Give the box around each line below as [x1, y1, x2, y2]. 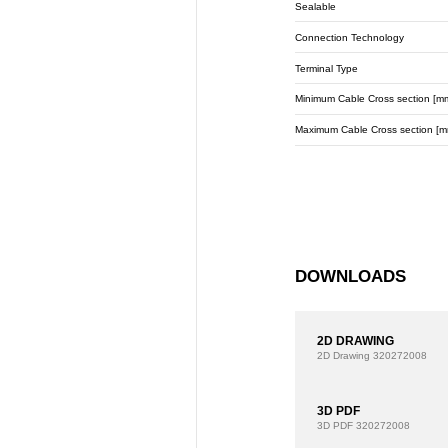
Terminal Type [295, 62, 359, 74]
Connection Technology [295, 31, 405, 43]
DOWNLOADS [295, 266, 407, 286]
